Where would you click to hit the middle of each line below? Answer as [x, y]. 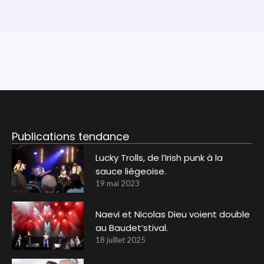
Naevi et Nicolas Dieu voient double [173, 214]
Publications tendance [70, 136]
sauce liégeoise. [131, 171]
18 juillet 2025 [121, 240]
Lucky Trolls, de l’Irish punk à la [159, 157]
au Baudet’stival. [132, 228]
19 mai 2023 [118, 183]
